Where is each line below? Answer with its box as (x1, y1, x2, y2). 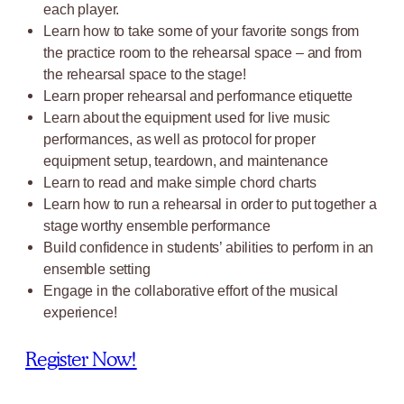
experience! (43, 304, 117, 321)
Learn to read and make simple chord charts (43, 174, 317, 191)
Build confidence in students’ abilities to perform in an (43, 239, 374, 256)
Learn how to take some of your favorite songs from (43, 23, 360, 40)
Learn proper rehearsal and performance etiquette (43, 87, 353, 105)
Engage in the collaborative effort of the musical (43, 282, 338, 299)
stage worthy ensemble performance (43, 217, 271, 234)
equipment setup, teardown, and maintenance (43, 152, 328, 170)
